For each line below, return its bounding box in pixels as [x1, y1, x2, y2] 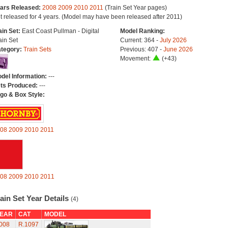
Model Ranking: [120, 27, 165, 35]
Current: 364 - [120, 37, 160, 44]
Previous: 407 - [120, 46, 163, 53]
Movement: [120, 55, 152, 62]
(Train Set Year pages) [103, 4, 167, 11]
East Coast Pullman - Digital [21, 27, 99, 35]
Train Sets [23, 46, 51, 53]
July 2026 [159, 37, 187, 44]
